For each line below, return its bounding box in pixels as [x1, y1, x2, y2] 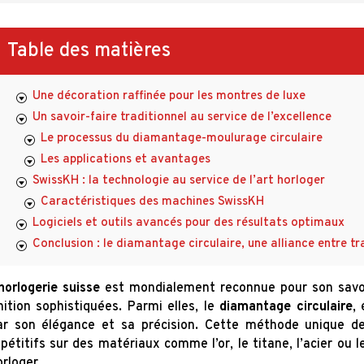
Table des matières [6, 38, 171, 63]
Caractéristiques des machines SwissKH [40, 194, 264, 210]
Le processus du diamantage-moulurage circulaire [40, 131, 323, 147]
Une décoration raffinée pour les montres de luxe [32, 89, 305, 105]
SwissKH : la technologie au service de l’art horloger [32, 173, 325, 189]
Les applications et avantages [40, 152, 210, 168]
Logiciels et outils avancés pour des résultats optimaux [32, 215, 344, 232]
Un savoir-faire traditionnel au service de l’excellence [32, 110, 331, 126]
